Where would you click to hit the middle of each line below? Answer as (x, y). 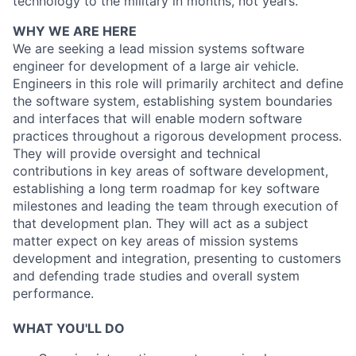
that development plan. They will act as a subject (161, 223)
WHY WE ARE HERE (75, 31)
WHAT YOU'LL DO (69, 328)
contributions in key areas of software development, (170, 171)
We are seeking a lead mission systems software (159, 48)
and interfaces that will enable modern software (157, 118)
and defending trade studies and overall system (156, 276)
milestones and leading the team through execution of (176, 206)
